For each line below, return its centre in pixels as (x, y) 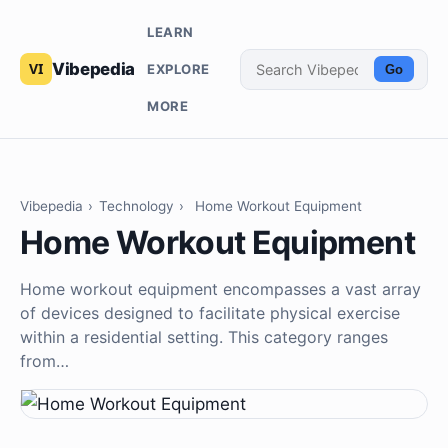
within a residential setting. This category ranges (204, 337)
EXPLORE (178, 68)
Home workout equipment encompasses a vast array (220, 289)
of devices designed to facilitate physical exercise (210, 313)
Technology (136, 206)
